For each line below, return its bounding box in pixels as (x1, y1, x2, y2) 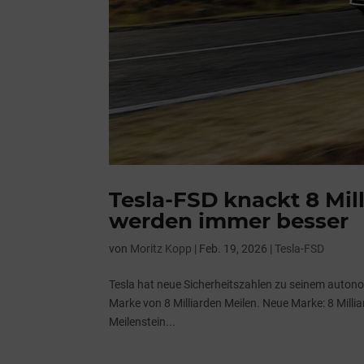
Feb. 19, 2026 (199, 242, 268, 255)
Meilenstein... (109, 315, 176, 328)
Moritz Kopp (130, 242, 193, 255)
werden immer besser (109, 208, 349, 234)
